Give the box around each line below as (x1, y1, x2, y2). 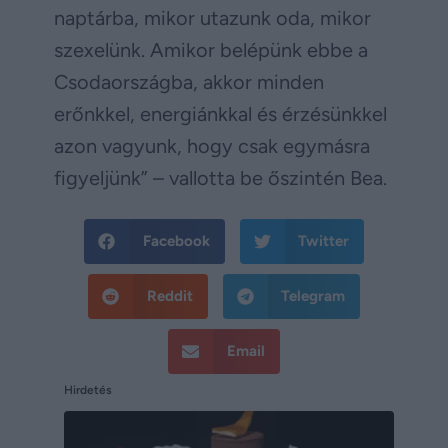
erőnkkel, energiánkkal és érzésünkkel (54, 102, 387, 127)
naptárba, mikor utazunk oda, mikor (54, 6, 371, 31)
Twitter (298, 232, 349, 251)
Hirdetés (64, 382, 112, 397)
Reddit (146, 287, 193, 306)
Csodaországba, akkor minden (54, 70, 324, 95)
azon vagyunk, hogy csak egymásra (54, 134, 370, 159)
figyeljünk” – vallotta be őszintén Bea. (54, 166, 387, 191)
